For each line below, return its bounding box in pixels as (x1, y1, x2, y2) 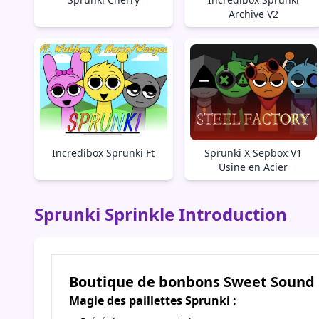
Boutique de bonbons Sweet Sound (69, 272, 315, 292)
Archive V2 (228, 6, 278, 21)
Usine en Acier (219, 160, 288, 174)
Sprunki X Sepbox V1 (204, 146, 303, 160)
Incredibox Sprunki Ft (52, 146, 155, 160)
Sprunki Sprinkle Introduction (34, 202, 287, 226)
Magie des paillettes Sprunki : (69, 293, 236, 309)
